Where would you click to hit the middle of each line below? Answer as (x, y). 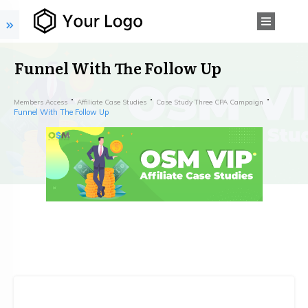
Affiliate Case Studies (112, 102)
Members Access (41, 102)
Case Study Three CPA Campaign (210, 102)
